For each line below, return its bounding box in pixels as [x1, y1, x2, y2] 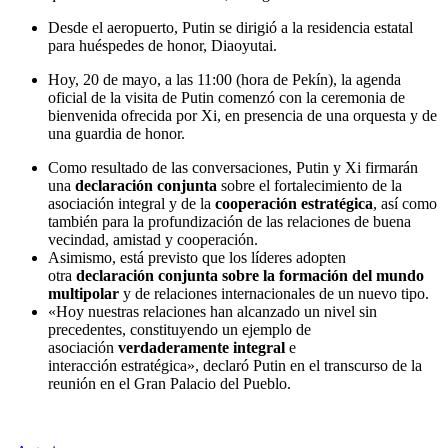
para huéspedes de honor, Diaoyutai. [48, 36, 277, 54]
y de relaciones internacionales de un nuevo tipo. [119, 284, 429, 302]
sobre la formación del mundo [222, 266, 424, 284]
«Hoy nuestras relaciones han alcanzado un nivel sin [48, 302, 377, 320]
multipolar [48, 284, 119, 302]
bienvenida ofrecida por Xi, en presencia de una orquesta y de [48, 106, 437, 124]
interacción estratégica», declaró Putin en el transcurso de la [48, 356, 422, 374]
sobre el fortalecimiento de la [217, 176, 402, 194]
